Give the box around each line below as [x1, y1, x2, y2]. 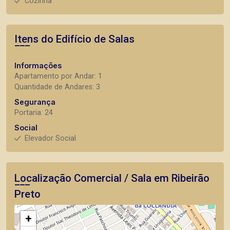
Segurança [14, 98, 55, 107]
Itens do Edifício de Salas [14, 33, 135, 46]
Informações [14, 61, 62, 70]
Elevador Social [25, 134, 76, 143]
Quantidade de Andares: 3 [14, 83, 100, 92]
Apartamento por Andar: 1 [14, 72, 102, 81]
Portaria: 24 [14, 108, 53, 118]
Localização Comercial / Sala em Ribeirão [14, 172, 209, 185]
